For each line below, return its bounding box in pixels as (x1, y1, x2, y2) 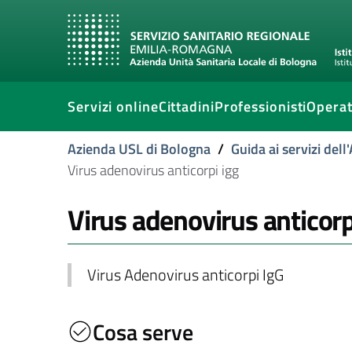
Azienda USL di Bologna (68, 138, 211, 159)
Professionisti (214, 96, 307, 117)
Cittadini (158, 96, 214, 117)
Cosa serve (93, 314, 193, 349)
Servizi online (68, 96, 159, 117)
